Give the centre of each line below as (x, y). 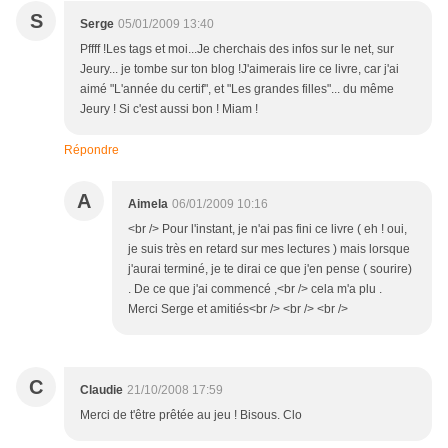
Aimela (148, 204)
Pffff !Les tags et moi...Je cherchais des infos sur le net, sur (237, 49)
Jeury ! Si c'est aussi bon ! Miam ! (169, 109)
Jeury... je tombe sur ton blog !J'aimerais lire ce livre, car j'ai (239, 69)
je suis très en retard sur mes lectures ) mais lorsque (269, 249)
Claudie (101, 390)
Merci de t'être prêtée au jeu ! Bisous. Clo (191, 415)
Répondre (91, 150)
